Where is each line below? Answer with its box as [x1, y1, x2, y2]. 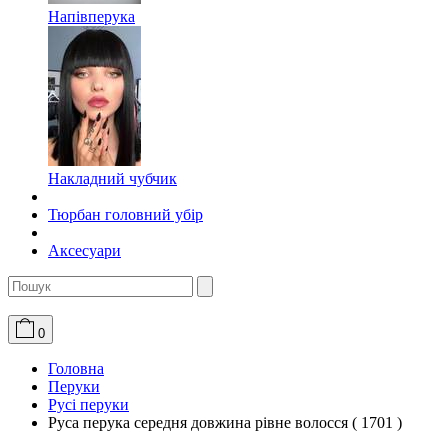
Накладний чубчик [48, 170, 177, 188]
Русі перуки [48, 396, 129, 414]
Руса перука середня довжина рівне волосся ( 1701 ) [48, 414, 402, 432]
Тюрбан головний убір [48, 206, 203, 224]
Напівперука [48, 8, 135, 26]
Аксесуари [48, 242, 121, 260]
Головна [48, 360, 104, 378]
